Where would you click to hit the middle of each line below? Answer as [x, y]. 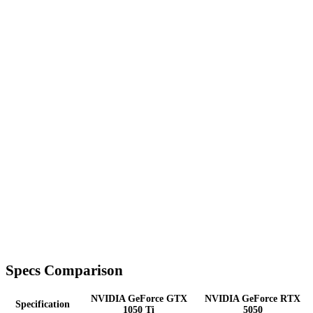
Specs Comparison [64, 271]
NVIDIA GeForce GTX [139, 299]
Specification [43, 305]
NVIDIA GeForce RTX [253, 299]
